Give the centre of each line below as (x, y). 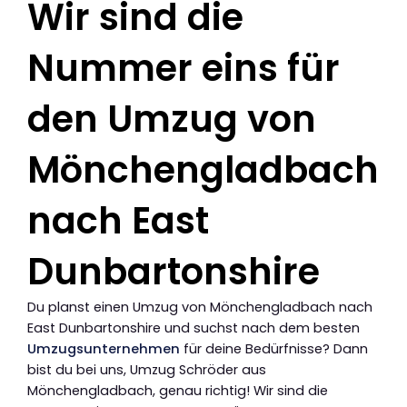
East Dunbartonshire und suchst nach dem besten (194, 328)
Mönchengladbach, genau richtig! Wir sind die (178, 391)
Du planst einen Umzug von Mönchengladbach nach (200, 308)
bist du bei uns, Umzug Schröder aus (147, 370)
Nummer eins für (184, 69)
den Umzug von (172, 119)
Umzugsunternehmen (104, 349)
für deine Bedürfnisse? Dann (274, 349)
